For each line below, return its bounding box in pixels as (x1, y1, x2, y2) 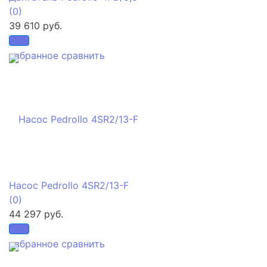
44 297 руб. (9, 207, 63, 220)
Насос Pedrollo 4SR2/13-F (9, 179, 129, 191)
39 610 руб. (9, 19, 62, 32)
